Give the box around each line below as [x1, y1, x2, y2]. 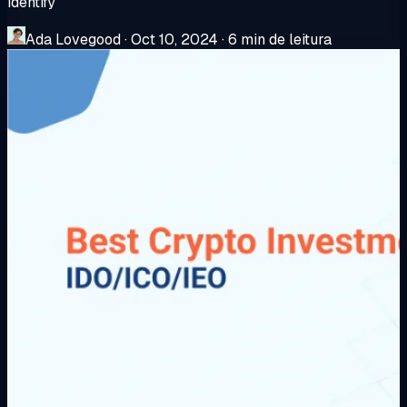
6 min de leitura [228, 30, 332, 49]
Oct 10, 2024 [131, 30, 218, 49]
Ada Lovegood [25, 30, 121, 49]
